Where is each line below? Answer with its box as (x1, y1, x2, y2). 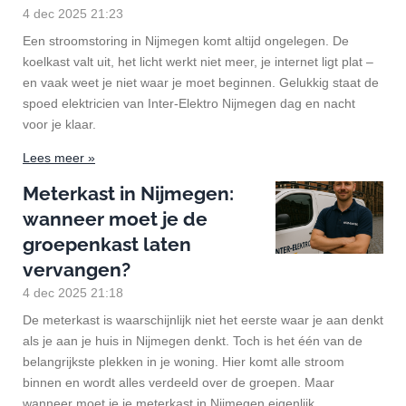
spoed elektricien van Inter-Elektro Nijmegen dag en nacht (23, 95, 355, 111)
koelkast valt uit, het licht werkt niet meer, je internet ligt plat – (23, 53, 373, 69)
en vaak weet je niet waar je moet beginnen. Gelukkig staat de (23, 74, 379, 90)
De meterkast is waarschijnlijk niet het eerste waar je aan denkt (23, 312, 383, 327)
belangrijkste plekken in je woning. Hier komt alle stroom (23, 353, 344, 369)
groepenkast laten (23, 232, 191, 256)
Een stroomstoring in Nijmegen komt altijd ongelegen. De (23, 33, 349, 48)
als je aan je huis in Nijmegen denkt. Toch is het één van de (23, 333, 362, 348)
